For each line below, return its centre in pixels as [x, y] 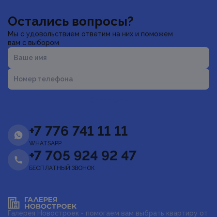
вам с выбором [33, 43]
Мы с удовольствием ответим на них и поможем [90, 34]
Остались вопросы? [71, 21]
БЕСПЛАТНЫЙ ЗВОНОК [62, 168]
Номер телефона [43, 79]
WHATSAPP [45, 143]
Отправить [108, 100]
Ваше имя [30, 57]
